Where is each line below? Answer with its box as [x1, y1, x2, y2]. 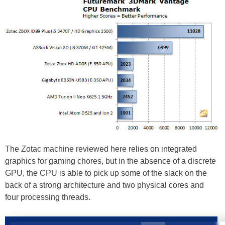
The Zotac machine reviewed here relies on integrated [5, 145, 197, 154]
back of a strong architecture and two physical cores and [5, 181, 204, 190]
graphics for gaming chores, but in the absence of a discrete [5, 157, 216, 166]
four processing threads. [5, 193, 90, 202]
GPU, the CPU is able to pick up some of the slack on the [5, 169, 207, 178]
